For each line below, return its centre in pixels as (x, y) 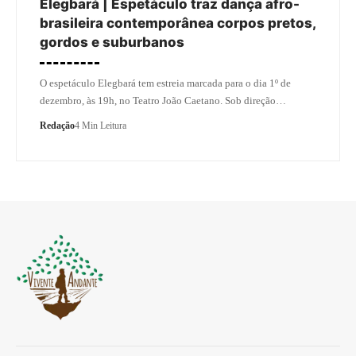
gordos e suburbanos (112, 42)
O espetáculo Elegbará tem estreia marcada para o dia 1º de (165, 83)
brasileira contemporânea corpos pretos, (178, 23)
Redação (57, 125)
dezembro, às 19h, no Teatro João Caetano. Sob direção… (163, 100)
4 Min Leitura (101, 125)
